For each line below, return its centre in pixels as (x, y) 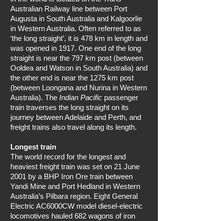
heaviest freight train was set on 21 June (75, 166)
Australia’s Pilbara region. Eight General (74, 196)
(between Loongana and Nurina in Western (79, 88)
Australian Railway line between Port (69, 9)
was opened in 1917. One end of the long (76, 48)
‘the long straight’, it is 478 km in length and (79, 38)
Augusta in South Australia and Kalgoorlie (76, 18)
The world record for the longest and (68, 157)
